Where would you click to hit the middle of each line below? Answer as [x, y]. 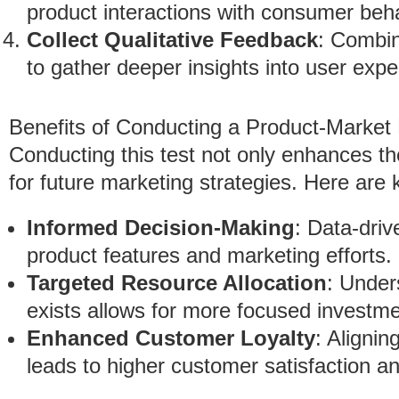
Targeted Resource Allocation [177, 283]
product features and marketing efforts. [209, 255]
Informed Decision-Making [161, 228]
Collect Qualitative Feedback [172, 40]
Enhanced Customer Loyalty [171, 338]
